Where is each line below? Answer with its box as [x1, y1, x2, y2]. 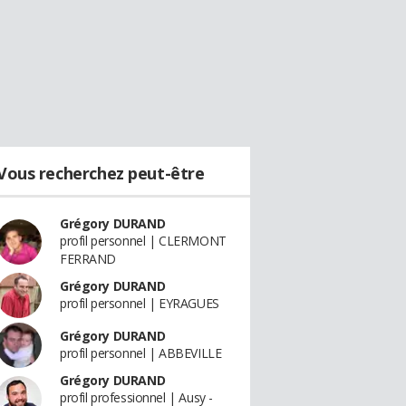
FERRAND [60, 250, 117, 267]
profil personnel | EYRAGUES [60, 295, 219, 312]
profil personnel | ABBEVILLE [60, 344, 222, 362]
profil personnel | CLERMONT [60, 232, 227, 249]
